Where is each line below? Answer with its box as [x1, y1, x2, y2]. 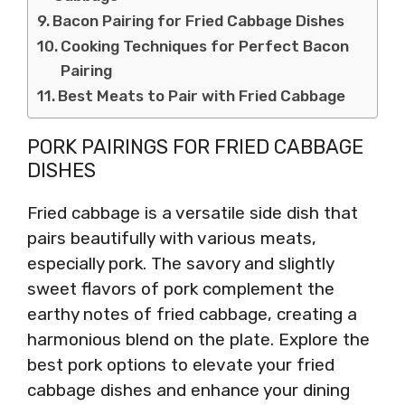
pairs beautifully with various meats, [27, 227, 316, 249]
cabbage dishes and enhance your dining [27, 379, 350, 400]
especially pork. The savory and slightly [27, 252, 334, 274]
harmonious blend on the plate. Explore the [27, 328, 370, 350]
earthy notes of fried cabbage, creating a [27, 303, 357, 325]
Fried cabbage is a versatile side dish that [27, 202, 358, 223]
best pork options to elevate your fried [27, 353, 334, 375]
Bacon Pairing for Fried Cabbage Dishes [52, 11, 345, 30]
